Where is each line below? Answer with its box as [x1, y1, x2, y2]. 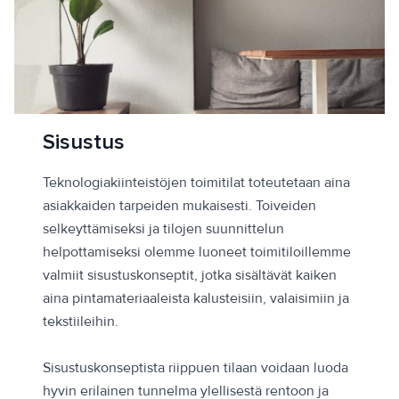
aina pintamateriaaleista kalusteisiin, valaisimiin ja [43, 289, 349, 308]
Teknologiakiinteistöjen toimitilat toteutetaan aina [43, 174, 350, 192]
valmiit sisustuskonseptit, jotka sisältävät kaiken [43, 266, 337, 285]
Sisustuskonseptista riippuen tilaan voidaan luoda [43, 359, 348, 378]
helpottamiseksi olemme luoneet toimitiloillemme [43, 243, 351, 262]
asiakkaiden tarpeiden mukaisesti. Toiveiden [43, 197, 316, 216]
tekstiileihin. [43, 313, 118, 331]
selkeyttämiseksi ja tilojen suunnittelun [43, 220, 284, 239]
